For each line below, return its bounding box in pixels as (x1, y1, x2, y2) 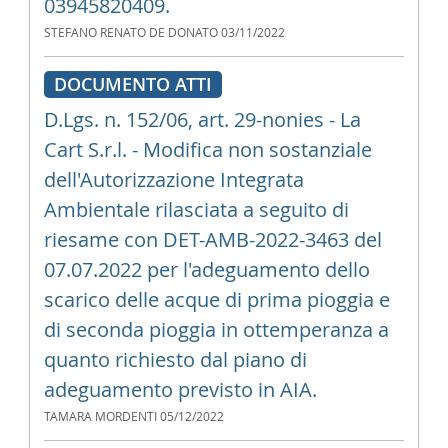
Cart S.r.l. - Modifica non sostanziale (43, 136, 372, 163)
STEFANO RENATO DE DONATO (43, 25, 218, 40)
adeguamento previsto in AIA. (43, 376, 317, 403)
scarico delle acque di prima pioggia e (43, 286, 390, 313)
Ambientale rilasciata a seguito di (43, 196, 349, 223)
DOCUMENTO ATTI (53, 72, 212, 96)
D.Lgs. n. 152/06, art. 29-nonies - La (43, 106, 361, 133)
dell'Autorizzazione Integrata (43, 166, 304, 193)
